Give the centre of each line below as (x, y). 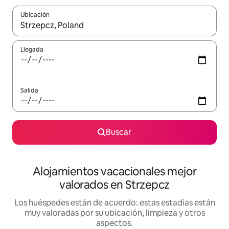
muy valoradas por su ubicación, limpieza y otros (114, 213)
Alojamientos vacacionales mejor (114, 172)
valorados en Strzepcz (114, 185)
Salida (29, 91)
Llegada (32, 50)
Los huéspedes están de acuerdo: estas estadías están (114, 203)
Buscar (119, 132)
